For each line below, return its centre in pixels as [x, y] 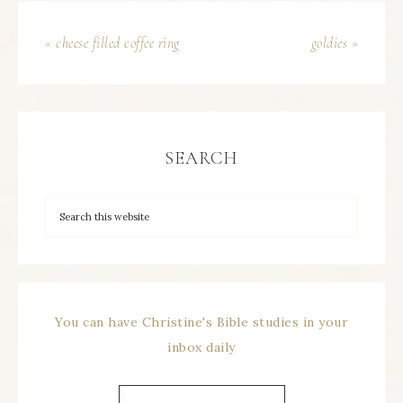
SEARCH [201, 158]
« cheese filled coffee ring [112, 43]
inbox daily [201, 347]
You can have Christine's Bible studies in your [201, 322]
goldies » [334, 43]
